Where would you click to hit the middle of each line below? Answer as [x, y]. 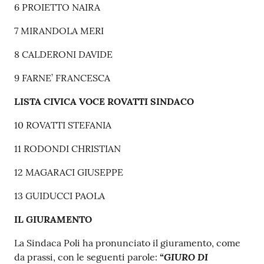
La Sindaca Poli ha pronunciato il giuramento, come [127, 243]
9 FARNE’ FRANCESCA [62, 78]
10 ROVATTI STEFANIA [63, 125]
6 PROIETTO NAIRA [57, 7]
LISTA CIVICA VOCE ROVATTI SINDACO [104, 102]
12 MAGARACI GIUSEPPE [69, 172]
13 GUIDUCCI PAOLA [60, 196]
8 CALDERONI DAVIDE [63, 55]
